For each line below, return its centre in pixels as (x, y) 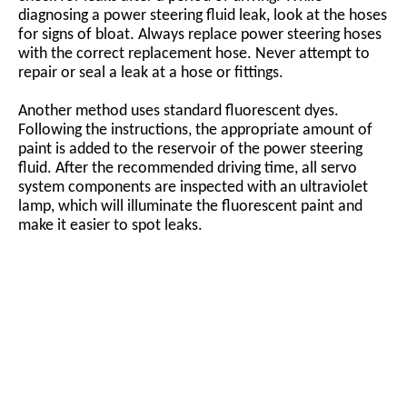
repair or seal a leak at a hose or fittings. (151, 73)
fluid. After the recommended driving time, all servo (188, 168)
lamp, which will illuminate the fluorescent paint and (190, 206)
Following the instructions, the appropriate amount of (195, 130)
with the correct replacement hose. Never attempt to (194, 54)
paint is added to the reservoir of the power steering (190, 149)
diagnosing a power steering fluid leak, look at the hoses (203, 15)
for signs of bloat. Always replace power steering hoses (200, 35)
